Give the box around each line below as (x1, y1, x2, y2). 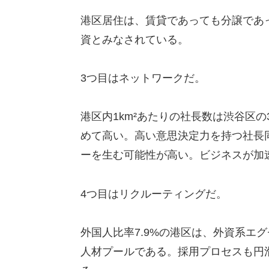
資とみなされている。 (80, 33, 189, 46)
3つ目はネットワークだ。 (80, 71, 205, 84)
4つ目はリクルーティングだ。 (80, 187, 227, 200)
